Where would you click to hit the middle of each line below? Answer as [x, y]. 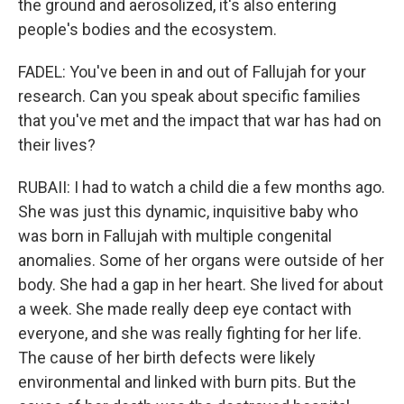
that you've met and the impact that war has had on [200, 120]
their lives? [57, 145]
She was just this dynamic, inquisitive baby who [188, 211]
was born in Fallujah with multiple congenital [175, 236]
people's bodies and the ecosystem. [147, 29]
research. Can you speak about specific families [189, 96]
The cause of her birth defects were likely [167, 358]
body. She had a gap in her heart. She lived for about [201, 285]
